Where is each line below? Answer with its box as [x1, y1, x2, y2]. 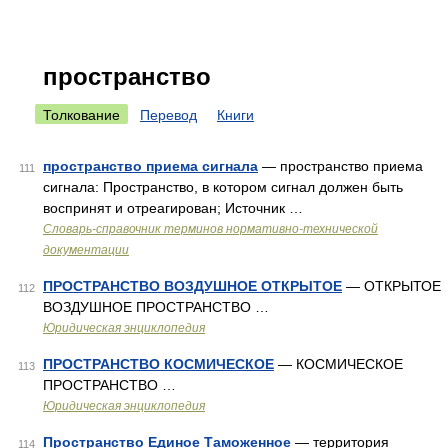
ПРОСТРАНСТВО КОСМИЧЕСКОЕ [43, 356, 274, 372]
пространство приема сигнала [43, 158, 258, 174]
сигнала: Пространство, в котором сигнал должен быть [43, 179, 403, 195]
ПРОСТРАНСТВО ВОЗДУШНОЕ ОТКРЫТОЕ [43, 278, 342, 294]
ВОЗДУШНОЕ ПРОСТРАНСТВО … [43, 299, 269, 315]
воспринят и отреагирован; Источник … [43, 200, 303, 216]
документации [43, 243, 129, 257]
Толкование [43, 107, 120, 123]
